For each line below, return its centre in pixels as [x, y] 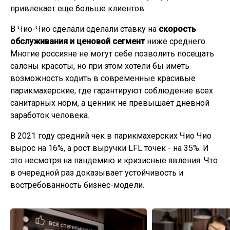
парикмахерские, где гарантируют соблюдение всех [112, 91]
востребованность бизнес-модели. [77, 185]
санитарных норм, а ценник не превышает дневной [110, 103]
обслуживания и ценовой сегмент [79, 41]
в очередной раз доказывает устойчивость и [97, 173]
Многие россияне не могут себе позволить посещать [112, 54]
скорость [176, 29]
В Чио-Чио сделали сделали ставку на [83, 29]
